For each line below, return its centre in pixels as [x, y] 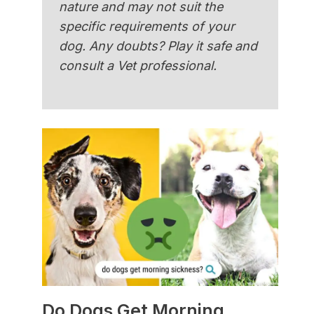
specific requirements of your [147, 27]
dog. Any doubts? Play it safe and [158, 46]
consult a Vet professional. [138, 66]
